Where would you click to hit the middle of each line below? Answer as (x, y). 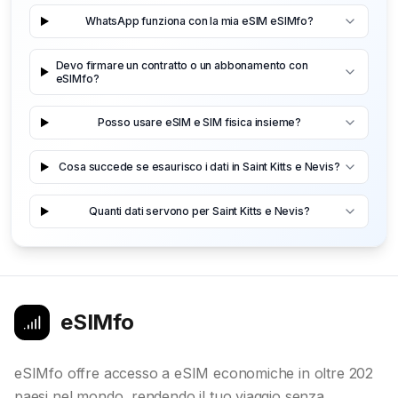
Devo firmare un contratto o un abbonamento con (182, 65)
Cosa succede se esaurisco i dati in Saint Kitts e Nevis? (199, 167)
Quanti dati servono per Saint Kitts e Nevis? (199, 211)
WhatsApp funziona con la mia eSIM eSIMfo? (199, 21)
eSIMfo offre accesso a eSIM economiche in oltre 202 (194, 373)
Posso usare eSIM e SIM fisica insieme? (199, 123)
